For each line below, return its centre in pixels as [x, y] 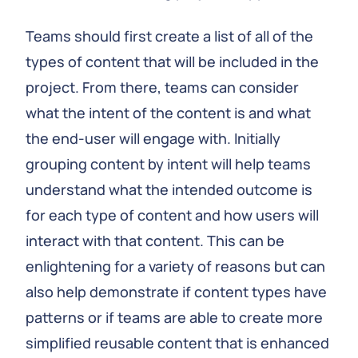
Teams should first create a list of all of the [169, 36]
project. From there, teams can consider [162, 87]
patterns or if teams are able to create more [174, 317]
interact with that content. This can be [155, 241]
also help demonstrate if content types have [176, 292]
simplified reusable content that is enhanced [177, 343]
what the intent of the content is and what [168, 113]
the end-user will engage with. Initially [153, 138]
